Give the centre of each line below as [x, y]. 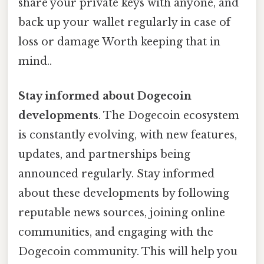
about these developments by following [124, 194]
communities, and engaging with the [116, 232]
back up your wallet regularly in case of [124, 22]
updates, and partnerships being [104, 155]
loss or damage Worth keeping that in [119, 42]
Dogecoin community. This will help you [128, 252]
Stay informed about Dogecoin [105, 96]
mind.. [35, 61]
